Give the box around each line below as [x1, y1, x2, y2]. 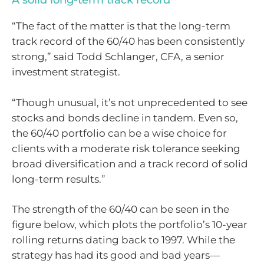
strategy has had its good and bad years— [12, 249, 220, 262]
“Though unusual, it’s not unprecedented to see [12, 96, 247, 108]
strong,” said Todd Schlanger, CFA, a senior [12, 51, 225, 63]
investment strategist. [12, 66, 120, 78]
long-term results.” [12, 173, 105, 185]
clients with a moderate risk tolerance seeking [12, 142, 240, 154]
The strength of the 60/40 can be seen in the [12, 203, 229, 216]
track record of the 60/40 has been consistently [12, 35, 245, 48]
